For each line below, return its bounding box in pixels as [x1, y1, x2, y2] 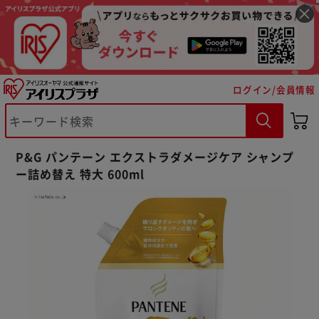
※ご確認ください [33, 137, 143, 157]
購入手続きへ [190, 177, 254, 192]
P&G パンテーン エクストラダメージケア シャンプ [16, 147, 295, 165]
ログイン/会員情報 [233, 82, 315, 96]
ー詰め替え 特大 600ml [16, 164, 145, 182]
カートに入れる [59, 177, 134, 192]
